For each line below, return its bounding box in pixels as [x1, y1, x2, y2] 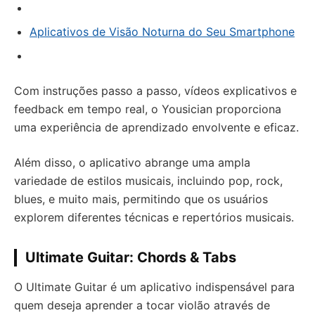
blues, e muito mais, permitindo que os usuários [14, 192, 268, 206]
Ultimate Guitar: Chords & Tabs [25, 249, 236, 266]
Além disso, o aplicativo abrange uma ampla [14, 155, 250, 169]
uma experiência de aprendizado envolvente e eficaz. [14, 120, 299, 134]
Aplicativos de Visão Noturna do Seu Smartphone [30, 25, 295, 39]
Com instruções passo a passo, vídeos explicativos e [14, 84, 297, 98]
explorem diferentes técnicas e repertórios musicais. [14, 210, 294, 224]
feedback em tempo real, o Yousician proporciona [14, 102, 281, 116]
